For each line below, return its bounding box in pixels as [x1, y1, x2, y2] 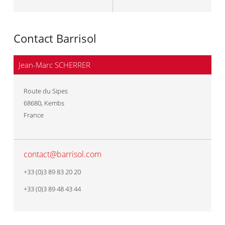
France [24, 110, 44, 120]
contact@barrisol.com [24, 149, 101, 160]
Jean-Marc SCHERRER [19, 60, 90, 70]
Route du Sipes [24, 86, 68, 95]
